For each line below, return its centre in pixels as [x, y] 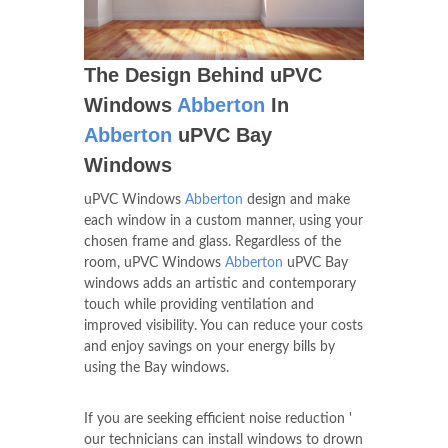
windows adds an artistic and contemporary [220, 284]
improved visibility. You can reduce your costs [223, 326]
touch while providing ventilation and [199, 305]
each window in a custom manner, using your [223, 221]
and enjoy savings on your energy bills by [209, 347]
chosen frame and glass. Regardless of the [212, 242]
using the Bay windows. [156, 368]
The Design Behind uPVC [203, 75]
